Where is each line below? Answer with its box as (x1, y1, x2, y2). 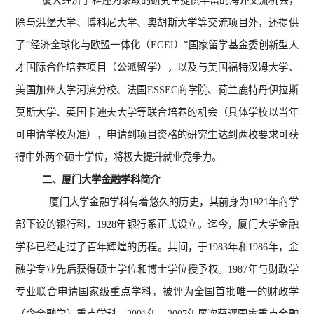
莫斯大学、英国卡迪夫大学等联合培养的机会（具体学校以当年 (15, 107, 299, 118)
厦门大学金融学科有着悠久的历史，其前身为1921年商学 (49, 196, 299, 207)
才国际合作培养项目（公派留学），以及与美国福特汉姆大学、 (15, 62, 299, 73)
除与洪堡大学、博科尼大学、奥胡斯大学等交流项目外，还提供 (15, 17, 299, 28)
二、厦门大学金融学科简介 (42, 174, 161, 185)
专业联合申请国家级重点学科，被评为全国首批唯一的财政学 (15, 286, 299, 297)
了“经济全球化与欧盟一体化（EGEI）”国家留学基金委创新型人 (15, 39, 299, 50)
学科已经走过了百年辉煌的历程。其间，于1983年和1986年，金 (15, 241, 299, 252)
